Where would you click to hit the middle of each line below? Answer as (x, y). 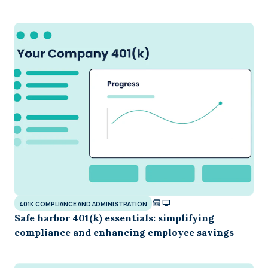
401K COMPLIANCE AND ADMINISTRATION (83, 204)
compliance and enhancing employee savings (124, 232)
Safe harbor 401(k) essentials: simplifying (114, 217)
